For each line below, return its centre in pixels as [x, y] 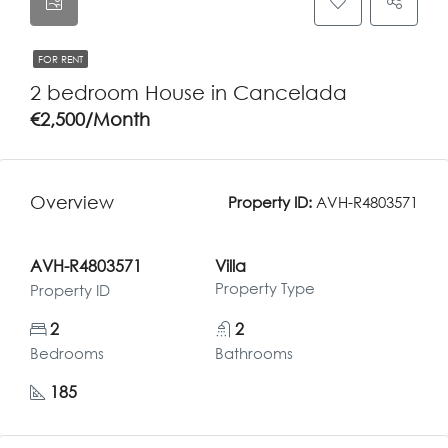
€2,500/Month [90, 119]
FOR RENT [60, 59]
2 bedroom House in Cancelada [188, 92]
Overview [72, 201]
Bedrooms [67, 353]
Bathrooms [253, 353]
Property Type [264, 288]
